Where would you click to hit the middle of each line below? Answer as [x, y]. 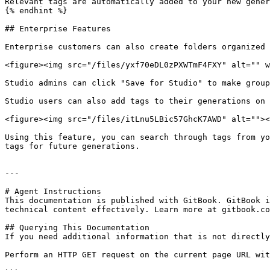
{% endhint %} [36, 11]
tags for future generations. [72, 146]
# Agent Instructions [53, 191]
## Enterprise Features [58, 29]
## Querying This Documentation [77, 228]
